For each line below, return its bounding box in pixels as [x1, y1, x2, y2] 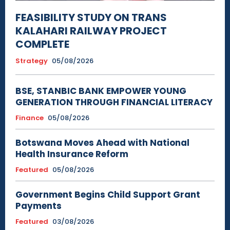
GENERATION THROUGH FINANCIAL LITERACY [15, 95, 213, 108]
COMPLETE [15, 36, 69, 51]
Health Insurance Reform [15, 147, 128, 160]
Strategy [15, 55, 48, 66]
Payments [15, 199, 62, 212]
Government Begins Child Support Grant [15, 188, 200, 201]
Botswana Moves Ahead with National [15, 136, 189, 149]
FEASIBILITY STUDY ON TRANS [15, 10, 167, 25]
